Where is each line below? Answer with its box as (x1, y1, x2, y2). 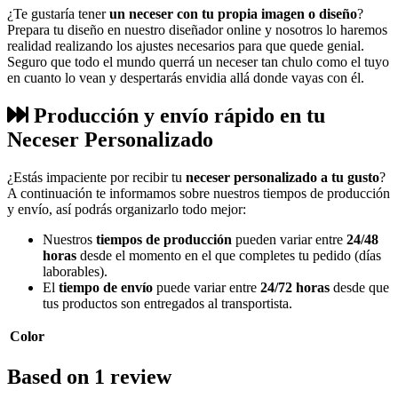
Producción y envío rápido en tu (28, 104, 325, 128)
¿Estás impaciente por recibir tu (7, 169, 186, 185)
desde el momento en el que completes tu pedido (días (76, 247, 381, 263)
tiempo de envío (59, 279, 153, 295)
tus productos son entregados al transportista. (43, 295, 292, 311)
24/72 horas (260, 279, 330, 295)
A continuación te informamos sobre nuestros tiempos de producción (7, 185, 390, 201)
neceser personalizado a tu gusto (186, 169, 379, 185)
